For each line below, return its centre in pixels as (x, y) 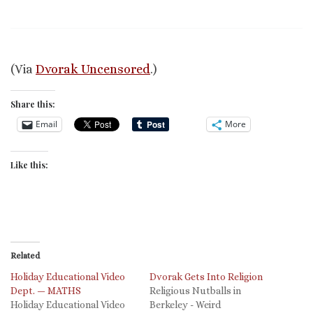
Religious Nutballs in (195, 290)
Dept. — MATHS (46, 290)
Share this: (33, 104)
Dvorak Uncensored (93, 69)
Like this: (29, 165)
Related (25, 255)
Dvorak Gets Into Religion (206, 276)
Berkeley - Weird (185, 304)
